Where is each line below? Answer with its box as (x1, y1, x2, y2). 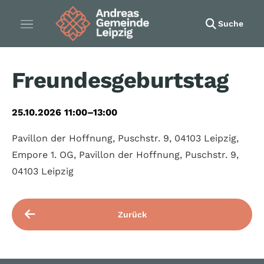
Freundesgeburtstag (12, 67, 229, 93)
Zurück (117, 210, 147, 219)
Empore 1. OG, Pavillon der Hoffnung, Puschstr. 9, (12, 149, 239, 160)
